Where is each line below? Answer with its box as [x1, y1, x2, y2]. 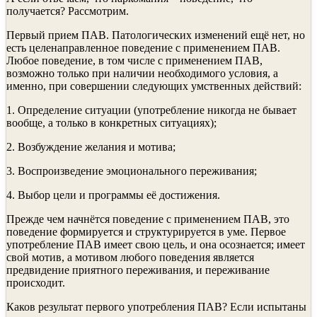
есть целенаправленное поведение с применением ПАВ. [6, 41, 280, 54]
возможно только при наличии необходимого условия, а [6, 67, 278, 79]
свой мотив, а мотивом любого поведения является [6, 250, 254, 263]
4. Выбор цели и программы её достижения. [6, 188, 220, 201]
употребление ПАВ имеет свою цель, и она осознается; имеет [6, 238, 305, 250]
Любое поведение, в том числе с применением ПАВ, [6, 54, 263, 67]
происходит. [6, 276, 65, 289]
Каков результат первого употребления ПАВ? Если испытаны [6, 300, 306, 313]
